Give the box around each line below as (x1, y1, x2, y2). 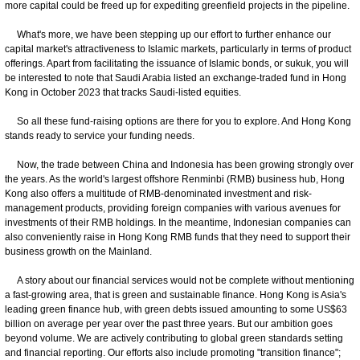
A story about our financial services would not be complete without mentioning (5, 274, 354, 286)
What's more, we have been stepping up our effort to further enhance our (5, 28, 331, 40)
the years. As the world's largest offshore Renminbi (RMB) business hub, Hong (5, 173, 345, 185)
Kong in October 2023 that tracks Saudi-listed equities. (5, 86, 241, 98)
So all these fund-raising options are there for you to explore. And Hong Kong (5, 115, 351, 127)
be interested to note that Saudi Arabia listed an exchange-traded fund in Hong (5, 72, 346, 84)
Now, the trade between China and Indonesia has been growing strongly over (5, 158, 354, 170)
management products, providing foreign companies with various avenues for (5, 202, 341, 214)
